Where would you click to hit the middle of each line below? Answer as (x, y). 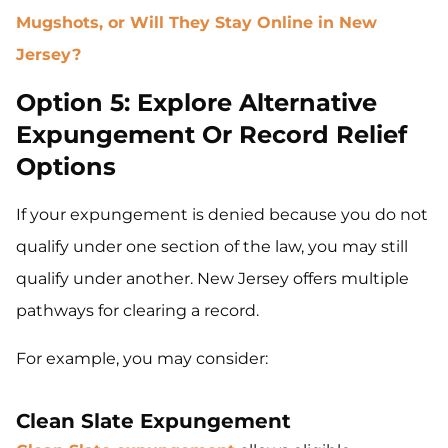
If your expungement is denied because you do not (222, 215)
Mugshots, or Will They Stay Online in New (196, 23)
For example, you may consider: (142, 359)
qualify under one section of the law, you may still (212, 247)
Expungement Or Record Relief (211, 135)
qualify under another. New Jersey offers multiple (212, 279)
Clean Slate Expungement (153, 421)
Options (66, 167)
